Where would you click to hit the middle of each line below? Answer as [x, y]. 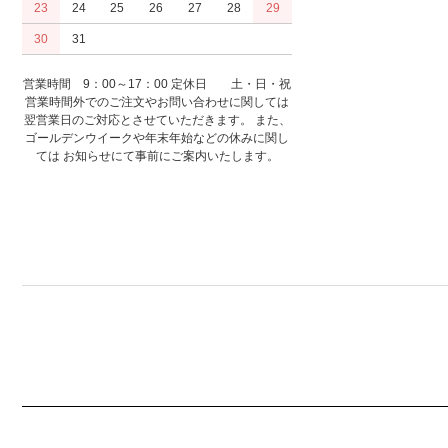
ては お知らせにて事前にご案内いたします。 [157, 156]
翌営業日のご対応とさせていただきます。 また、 [157, 120]
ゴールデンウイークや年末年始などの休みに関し [157, 138]
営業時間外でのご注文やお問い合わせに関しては [157, 102]
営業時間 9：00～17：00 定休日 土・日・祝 [157, 84]
